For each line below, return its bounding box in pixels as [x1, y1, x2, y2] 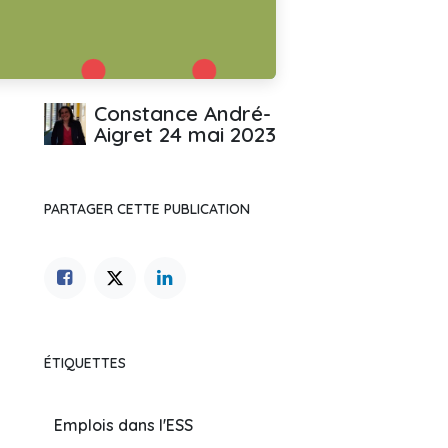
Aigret [94, 121, 153, 147]
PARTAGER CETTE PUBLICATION [44, 200, 250, 218]
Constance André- [94, 100, 271, 126]
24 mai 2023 [159, 121, 276, 147]
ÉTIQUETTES [44, 354, 126, 372]
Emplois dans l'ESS [54, 415, 194, 435]
